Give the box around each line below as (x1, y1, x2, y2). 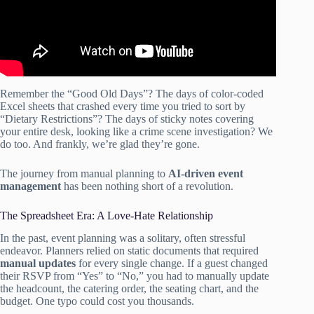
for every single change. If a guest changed (76, 257, 268, 270)
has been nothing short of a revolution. (61, 179, 233, 192)
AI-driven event (168, 167, 243, 179)
